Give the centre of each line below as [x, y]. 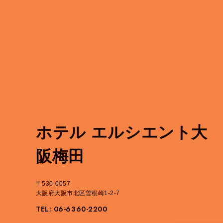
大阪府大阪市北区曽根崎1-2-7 [78, 193]
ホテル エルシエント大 [122, 132]
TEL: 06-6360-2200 [72, 209]
